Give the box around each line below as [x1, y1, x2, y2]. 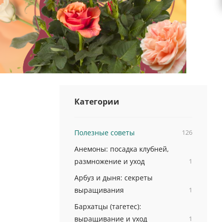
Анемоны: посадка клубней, [74, 144, 169, 154]
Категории [74, 96, 119, 107]
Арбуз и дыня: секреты [74, 173, 153, 182]
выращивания [74, 185, 124, 195]
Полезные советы [74, 128, 135, 137]
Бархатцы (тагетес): [74, 202, 141, 211]
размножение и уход [74, 157, 145, 166]
